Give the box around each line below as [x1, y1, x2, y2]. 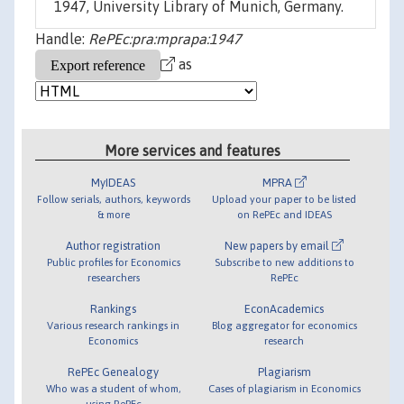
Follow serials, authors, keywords [36, 192, 190, 205]
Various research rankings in [47, 318, 180, 331]
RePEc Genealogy [68, 364, 160, 379]
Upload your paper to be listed [212, 192, 357, 205]
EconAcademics [244, 301, 325, 316]
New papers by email [225, 238, 333, 252]
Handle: [35, 31, 88, 48]
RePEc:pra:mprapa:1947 [88, 31, 242, 48]
